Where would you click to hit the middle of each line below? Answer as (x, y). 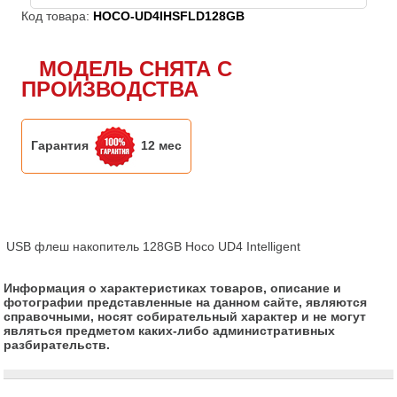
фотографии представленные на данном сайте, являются (186, 302)
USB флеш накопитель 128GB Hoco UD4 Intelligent (154, 246)
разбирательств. (57, 344)
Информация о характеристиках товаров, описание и (173, 288)
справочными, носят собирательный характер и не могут (185, 316)
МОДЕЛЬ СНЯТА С (136, 69)
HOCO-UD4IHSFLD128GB (169, 16)
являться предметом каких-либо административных (170, 330)
